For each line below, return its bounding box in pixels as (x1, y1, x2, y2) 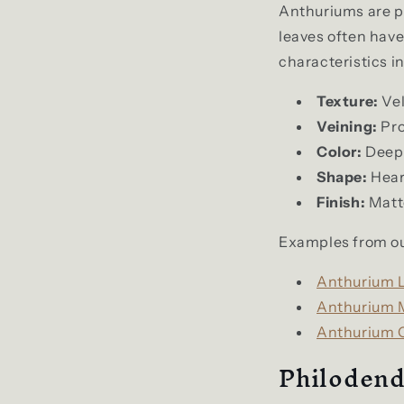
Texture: (317, 91, 379, 110)
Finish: (317, 192, 366, 211)
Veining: (317, 116, 378, 135)
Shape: (317, 167, 368, 186)
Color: (317, 142, 363, 161)
